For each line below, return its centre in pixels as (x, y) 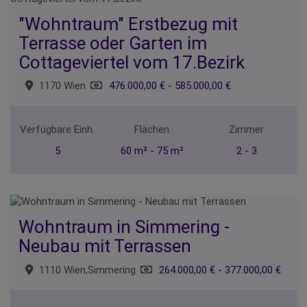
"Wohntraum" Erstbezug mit (128, 24)
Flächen (152, 130)
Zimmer (247, 130)
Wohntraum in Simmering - (124, 227)
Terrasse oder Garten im (113, 43)
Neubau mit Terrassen (105, 246)
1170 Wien (62, 86)
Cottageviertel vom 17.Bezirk (132, 62)
